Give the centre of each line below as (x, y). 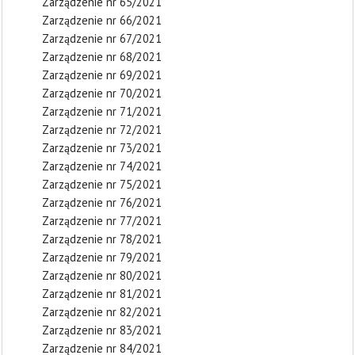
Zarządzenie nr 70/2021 (102, 93)
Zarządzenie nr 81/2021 (102, 294)
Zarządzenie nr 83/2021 (102, 330)
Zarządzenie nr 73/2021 (102, 148)
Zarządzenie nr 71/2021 (102, 111)
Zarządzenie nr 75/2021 (102, 184)
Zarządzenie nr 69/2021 (102, 75)
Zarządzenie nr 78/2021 (102, 239)
